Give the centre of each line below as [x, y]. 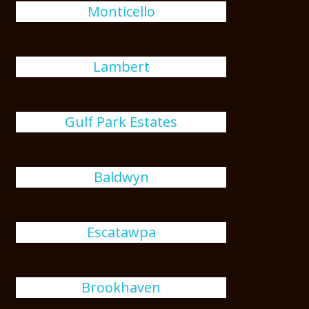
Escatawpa [121, 232]
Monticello [121, 11]
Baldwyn [121, 177]
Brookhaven [121, 287]
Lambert [121, 67]
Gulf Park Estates [121, 122]
